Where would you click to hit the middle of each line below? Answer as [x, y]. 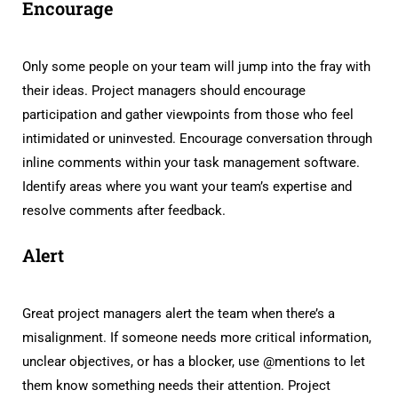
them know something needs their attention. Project [176, 386]
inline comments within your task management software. [191, 163]
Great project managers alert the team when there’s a [179, 314]
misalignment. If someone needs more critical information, [197, 338]
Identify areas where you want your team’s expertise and [187, 187]
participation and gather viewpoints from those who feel [188, 115]
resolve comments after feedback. [124, 211]
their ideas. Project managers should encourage [164, 91]
